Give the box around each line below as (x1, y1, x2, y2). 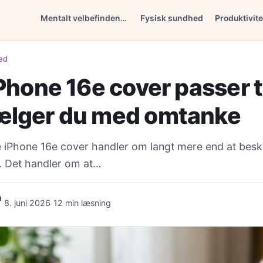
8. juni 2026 (4, 197, 50, 208)
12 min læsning (53, 197, 111, 208)
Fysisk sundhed (140, 12, 203, 23)
